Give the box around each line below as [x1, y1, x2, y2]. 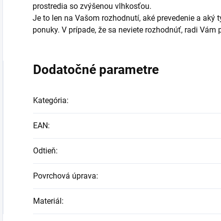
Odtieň [33, 146, 56, 156]
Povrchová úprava [33, 171, 96, 181]
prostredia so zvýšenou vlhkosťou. [33, 1, 151, 11]
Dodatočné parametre [33, 62, 159, 77]
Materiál [33, 196, 62, 206]
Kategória [33, 96, 67, 106]
